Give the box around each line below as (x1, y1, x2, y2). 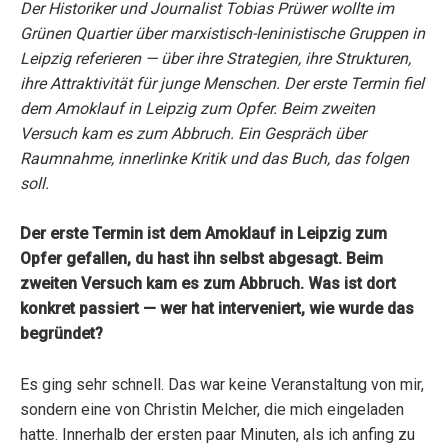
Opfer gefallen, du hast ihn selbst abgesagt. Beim (20, 249, 383, 269)
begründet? (20, 324, 103, 344)
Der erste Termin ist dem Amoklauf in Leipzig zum (20, 224, 387, 244)
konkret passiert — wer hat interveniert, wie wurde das (20, 299, 414, 319)
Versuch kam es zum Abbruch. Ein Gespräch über (20, 123, 366, 143)
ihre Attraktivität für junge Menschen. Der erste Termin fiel (20, 73, 424, 93)
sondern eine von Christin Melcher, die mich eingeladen (20, 399, 404, 419)
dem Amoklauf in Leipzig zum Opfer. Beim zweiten (20, 98, 375, 118)
